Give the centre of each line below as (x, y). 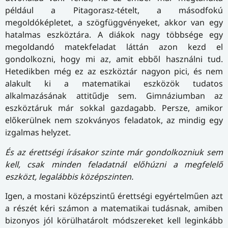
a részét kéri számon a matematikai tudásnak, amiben (114, 208)
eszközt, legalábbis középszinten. (69, 176)
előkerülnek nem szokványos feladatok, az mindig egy (114, 120)
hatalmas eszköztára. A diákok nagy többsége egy (114, 35)
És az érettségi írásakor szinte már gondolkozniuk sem (114, 152)
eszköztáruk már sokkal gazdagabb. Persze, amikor (114, 108)
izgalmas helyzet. (38, 133)
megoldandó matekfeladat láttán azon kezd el (114, 47)
